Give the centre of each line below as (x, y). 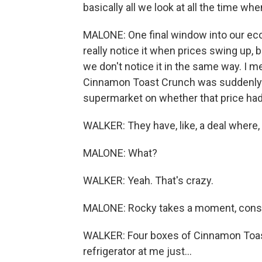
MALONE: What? (120, 153)
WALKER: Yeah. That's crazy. (148, 180)
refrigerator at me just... (137, 251)
